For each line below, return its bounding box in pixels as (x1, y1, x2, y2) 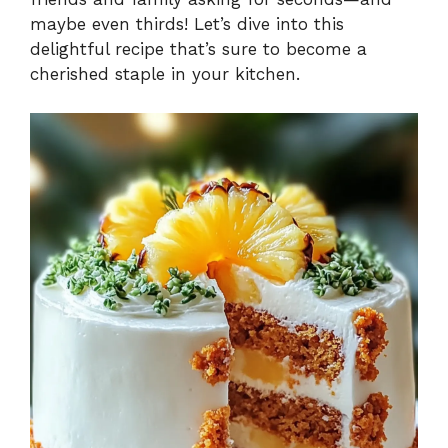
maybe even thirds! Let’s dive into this (30, 14, 344, 35)
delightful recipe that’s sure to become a (30, 39, 367, 60)
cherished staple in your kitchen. (30, 64, 300, 85)
